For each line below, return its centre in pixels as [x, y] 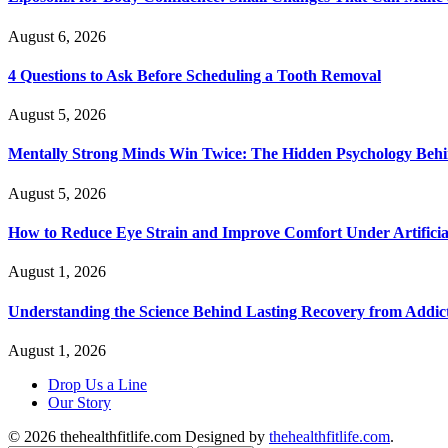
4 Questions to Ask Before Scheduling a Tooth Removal [194, 75]
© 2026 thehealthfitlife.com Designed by [138, 436]
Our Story [79, 402]
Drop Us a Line [97, 384]
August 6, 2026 [57, 36]
